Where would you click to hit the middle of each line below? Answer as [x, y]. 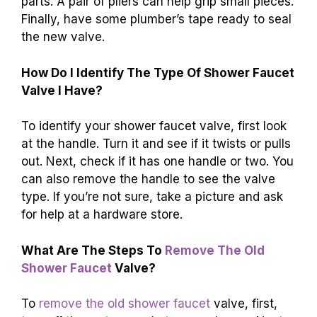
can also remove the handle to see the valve [148, 179]
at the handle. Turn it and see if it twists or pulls [156, 144]
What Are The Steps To [93, 250]
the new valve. [63, 37]
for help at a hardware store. [102, 215]
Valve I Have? [62, 90]
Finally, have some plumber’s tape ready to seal [156, 19]
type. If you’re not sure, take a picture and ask [152, 197]
